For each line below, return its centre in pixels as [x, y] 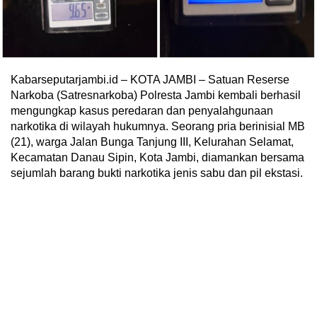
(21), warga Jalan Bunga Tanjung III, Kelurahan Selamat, [152, 142]
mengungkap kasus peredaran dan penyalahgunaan [142, 111]
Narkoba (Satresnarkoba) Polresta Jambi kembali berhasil [156, 95]
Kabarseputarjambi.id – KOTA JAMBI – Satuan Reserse [150, 80]
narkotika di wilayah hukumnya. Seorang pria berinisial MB [158, 126]
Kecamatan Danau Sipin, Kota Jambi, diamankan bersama [157, 157]
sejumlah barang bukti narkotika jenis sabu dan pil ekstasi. [157, 173]
